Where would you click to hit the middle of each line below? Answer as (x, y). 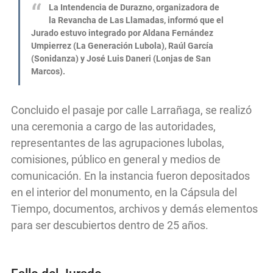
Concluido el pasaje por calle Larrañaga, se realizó (131, 110)
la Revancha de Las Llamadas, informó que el (136, 21)
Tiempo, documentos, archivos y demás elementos (134, 209)
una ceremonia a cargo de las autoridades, (113, 127)
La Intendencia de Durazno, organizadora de (134, 8)
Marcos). (48, 72)
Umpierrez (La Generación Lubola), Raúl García (122, 46)
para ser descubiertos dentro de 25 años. (110, 225)
